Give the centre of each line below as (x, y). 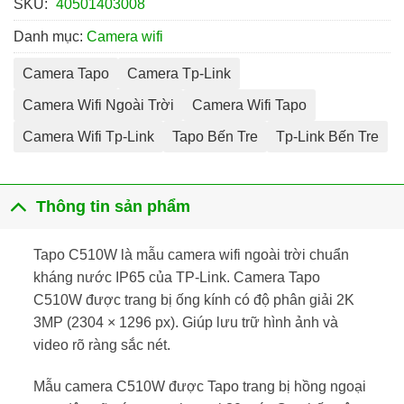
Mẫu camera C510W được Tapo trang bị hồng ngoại (199, 386)
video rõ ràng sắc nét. (101, 344)
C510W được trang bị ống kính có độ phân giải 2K (193, 299)
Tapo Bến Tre (215, 136)
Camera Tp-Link (179, 73)
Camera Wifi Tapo (249, 105)
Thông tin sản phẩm (114, 207)
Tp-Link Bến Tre (327, 136)
